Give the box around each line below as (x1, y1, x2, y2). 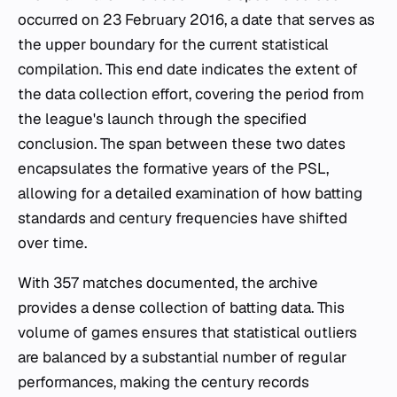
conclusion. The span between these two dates (18, 134, 346, 153)
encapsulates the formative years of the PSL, (18, 159, 329, 178)
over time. (18, 233, 87, 253)
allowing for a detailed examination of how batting (18, 183, 362, 203)
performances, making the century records (18, 372, 309, 392)
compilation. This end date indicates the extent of (18, 59, 358, 79)
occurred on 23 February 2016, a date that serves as (18, 10, 375, 29)
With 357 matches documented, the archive (18, 273, 318, 292)
